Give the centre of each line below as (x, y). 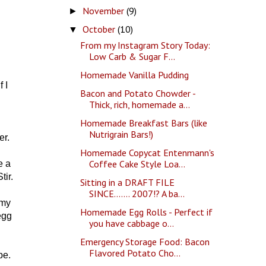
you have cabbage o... (132, 223)
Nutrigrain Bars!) (121, 134)
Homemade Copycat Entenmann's (148, 152)
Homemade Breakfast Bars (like (144, 123)
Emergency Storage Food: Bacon (145, 241)
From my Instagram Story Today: (145, 45)
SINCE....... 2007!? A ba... (137, 193)
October (100, 29)
